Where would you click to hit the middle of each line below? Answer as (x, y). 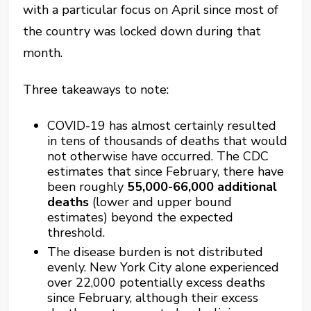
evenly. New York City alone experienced (163, 267)
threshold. (76, 233)
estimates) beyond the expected (141, 217)
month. (43, 53)
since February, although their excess (153, 298)
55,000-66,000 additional (202, 187)
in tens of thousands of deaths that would (168, 141)
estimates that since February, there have (166, 171)
